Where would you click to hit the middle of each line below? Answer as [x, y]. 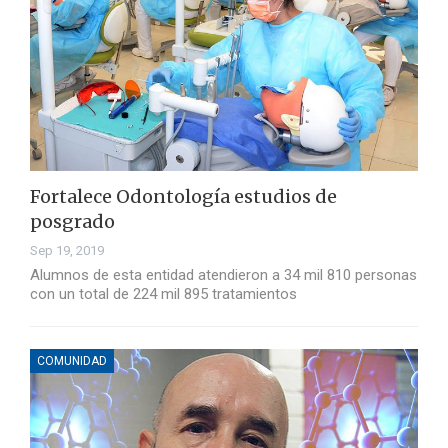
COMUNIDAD [72, 361]
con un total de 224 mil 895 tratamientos [163, 294]
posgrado [72, 222]
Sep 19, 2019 [67, 251]
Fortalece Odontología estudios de [183, 197]
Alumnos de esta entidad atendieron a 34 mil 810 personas [223, 275]
